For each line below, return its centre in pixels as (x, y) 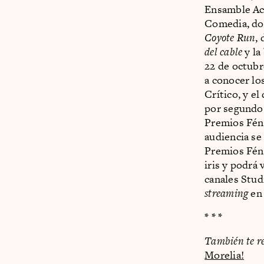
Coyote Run (230, 37)
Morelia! (225, 255)
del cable (225, 51)
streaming (227, 193)
